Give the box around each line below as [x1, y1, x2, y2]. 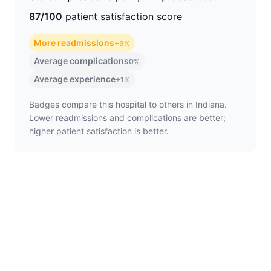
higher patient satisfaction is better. [29, 126, 169, 136]
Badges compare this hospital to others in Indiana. [29, 99, 227, 109]
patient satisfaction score [62, 10, 182, 22]
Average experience [34, 74, 116, 84]
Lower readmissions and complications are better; [29, 113, 226, 123]
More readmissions [34, 38, 114, 48]
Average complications [34, 56, 129, 66]
